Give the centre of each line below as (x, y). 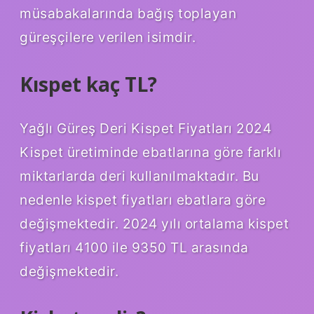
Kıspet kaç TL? (88, 84)
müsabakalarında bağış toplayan (128, 13)
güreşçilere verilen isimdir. (108, 37)
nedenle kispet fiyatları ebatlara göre (143, 200)
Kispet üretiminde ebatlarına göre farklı (150, 152)
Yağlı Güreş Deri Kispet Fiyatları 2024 (145, 129)
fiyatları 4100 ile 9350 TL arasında (134, 248)
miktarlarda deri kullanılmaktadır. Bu (139, 176)
